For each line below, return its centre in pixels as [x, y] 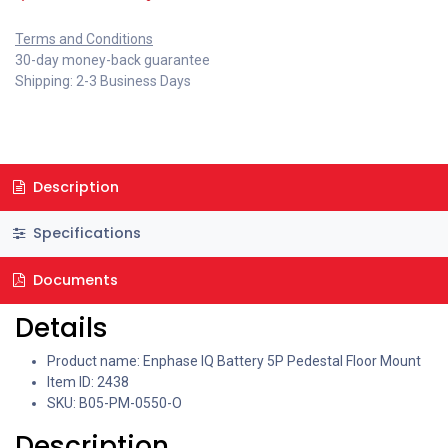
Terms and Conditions [84, 39]
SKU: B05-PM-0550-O [114, 402]
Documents [73, 279]
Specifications [84, 233]
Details [61, 327]
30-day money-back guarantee [112, 60]
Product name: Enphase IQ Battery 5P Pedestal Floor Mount [234, 360]
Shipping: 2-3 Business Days [103, 81]
